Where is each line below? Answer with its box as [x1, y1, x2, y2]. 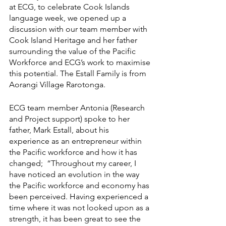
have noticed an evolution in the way [9, 169, 141, 179]
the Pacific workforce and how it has [9, 147, 139, 157]
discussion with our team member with [9, 24, 149, 34]
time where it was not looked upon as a [9, 203, 151, 212]
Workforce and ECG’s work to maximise [9, 58, 152, 67]
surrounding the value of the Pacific [9, 46, 138, 56]
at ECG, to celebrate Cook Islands [9, 2, 132, 12]
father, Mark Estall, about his [9, 125, 111, 135]
